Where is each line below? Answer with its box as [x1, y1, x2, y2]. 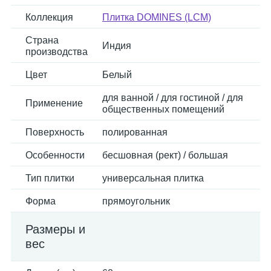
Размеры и [25, 223, 85, 236]
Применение [25, 98, 83, 108]
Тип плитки [25, 173, 74, 183]
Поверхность [25, 127, 84, 137]
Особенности [25, 150, 85, 160]
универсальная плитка [102, 173, 204, 183]
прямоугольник [102, 196, 170, 206]
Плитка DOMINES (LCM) [102, 12, 211, 22]
